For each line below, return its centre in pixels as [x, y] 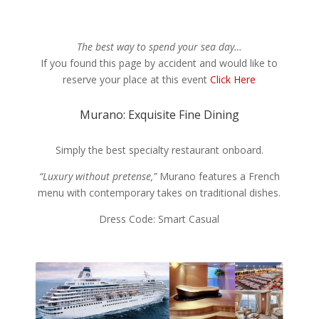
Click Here [233, 79]
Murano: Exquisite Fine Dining [159, 115]
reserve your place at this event [137, 79]
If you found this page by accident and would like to [159, 63]
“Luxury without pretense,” [98, 176]
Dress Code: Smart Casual [159, 219]
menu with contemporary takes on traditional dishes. [159, 193]
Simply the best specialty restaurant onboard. [159, 150]
